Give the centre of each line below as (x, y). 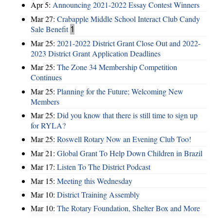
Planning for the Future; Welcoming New (120, 91)
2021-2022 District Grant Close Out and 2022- (129, 43)
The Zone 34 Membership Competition (117, 67)
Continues (46, 77)
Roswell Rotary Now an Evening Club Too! (124, 139)
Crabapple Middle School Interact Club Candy (128, 18)
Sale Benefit (49, 29)
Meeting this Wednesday (95, 181)
